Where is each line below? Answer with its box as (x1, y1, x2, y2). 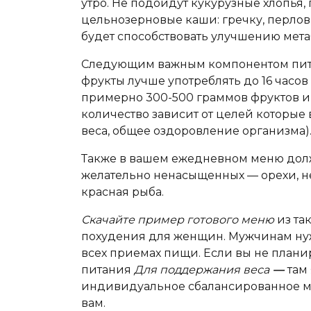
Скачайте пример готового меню (81, 213, 274, 226)
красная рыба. (81, 185, 167, 199)
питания (81, 263, 134, 276)
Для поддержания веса (134, 263, 269, 276)
